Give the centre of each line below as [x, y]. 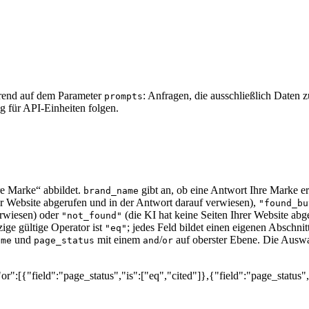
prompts [123, 96]
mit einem [119, 239]
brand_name [111, 190]
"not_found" [92, 215]
